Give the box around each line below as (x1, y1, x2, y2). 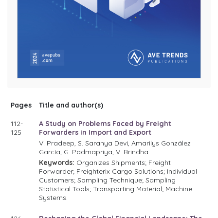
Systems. (39, 193, 68, 202)
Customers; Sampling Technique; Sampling (39, 175, 176, 184)
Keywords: (39, 158, 75, 167)
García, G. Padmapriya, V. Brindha (39, 147, 149, 156)
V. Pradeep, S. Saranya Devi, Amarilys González (39, 138, 191, 147)
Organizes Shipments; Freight (74, 158, 171, 167)
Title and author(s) (39, 100, 104, 109)
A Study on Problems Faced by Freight (39, 119, 172, 128)
